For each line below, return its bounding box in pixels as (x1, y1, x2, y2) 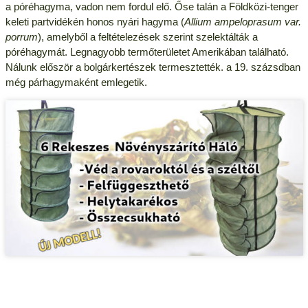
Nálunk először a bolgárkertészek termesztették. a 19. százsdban (5, 60, 300, 73)
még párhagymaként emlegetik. (5, 76, 147, 88)
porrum (5, 30, 38, 43)
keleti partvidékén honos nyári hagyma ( (5, 15, 184, 27)
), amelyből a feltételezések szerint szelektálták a (37, 30, 258, 43)
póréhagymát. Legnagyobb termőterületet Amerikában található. (5, 45, 289, 58)
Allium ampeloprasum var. (184, 15, 301, 27)
